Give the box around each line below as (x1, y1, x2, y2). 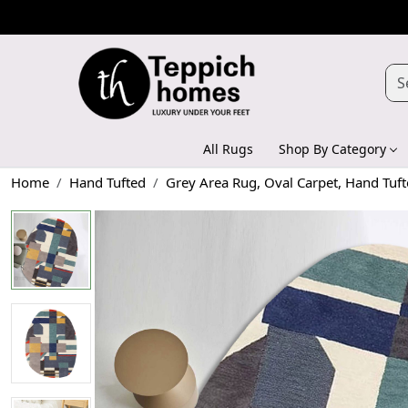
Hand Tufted (69, 172, 146, 191)
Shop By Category (279, 139, 386, 158)
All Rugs (203, 139, 253, 158)
